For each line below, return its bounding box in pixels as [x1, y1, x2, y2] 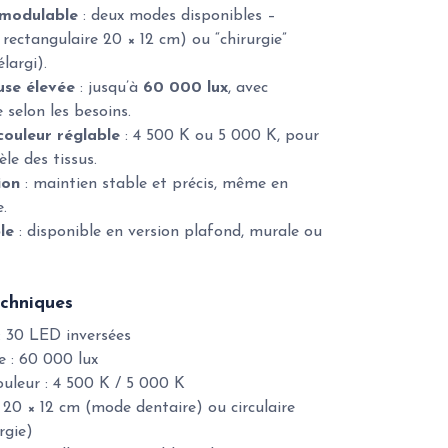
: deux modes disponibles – [78, 8, 276, 24]
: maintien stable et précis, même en [20, 176, 288, 192]
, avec [228, 80, 268, 96]
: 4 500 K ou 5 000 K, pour [120, 128, 319, 144]
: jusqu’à [75, 80, 143, 96]
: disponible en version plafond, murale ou [14, 224, 322, 240]
